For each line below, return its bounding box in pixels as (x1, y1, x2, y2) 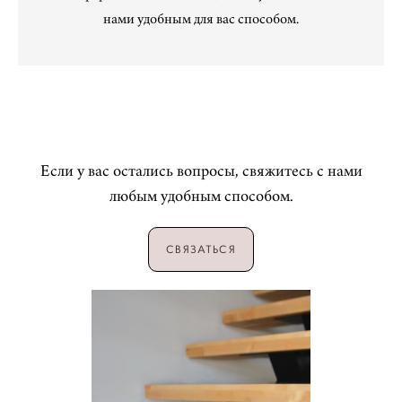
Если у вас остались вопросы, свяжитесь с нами (39, 163, 363, 180)
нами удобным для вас (103, 12, 238, 27)
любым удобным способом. (109, 188, 293, 205)
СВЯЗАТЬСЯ (166, 243, 236, 257)
